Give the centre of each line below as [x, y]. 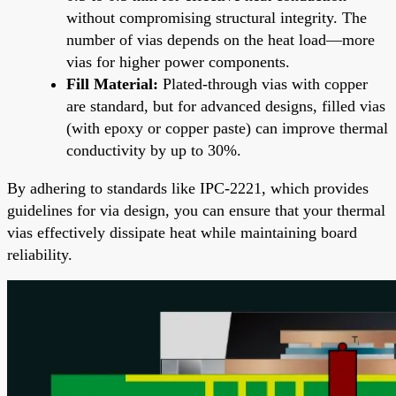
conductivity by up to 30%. [154, 150]
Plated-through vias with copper [263, 84]
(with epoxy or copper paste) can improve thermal [227, 128]
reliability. [40, 254]
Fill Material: [112, 84]
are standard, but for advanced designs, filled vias [226, 106]
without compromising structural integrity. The [217, 17]
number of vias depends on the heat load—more [221, 39]
